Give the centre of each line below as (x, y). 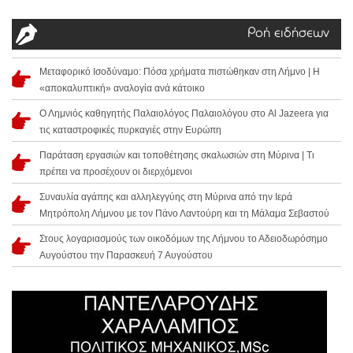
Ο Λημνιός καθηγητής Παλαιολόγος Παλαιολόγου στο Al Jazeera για (184, 114)
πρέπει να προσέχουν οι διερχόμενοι (116, 172)
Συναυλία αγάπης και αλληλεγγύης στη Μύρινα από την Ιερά (166, 197)
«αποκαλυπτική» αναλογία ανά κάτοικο (122, 89)
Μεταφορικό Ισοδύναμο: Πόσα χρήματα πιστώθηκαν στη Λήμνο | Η (180, 72)
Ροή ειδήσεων (288, 34)
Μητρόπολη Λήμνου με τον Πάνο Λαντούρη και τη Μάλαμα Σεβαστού (184, 214)
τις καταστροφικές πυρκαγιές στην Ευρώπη (130, 130)
